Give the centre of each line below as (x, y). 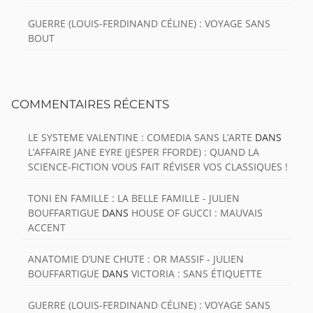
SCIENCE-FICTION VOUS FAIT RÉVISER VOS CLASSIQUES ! (158, 167)
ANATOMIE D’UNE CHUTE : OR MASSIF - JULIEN (136, 259)
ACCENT (47, 228)
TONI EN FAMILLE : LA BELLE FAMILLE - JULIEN (134, 198)
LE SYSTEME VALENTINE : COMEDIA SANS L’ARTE (140, 138)
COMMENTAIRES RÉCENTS (90, 104)
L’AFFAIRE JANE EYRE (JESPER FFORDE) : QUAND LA (144, 152)
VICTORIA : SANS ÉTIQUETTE (197, 274)
